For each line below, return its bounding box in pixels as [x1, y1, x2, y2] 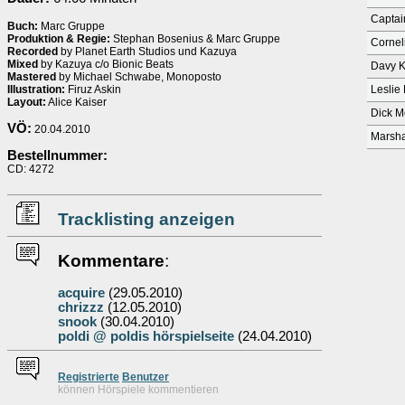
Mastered [7, 71, 56, 83]
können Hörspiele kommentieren [58, 383, 219, 396]
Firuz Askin [65, 83, 121, 96]
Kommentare [58, 251, 165, 270]
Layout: [7, 96, 46, 108]
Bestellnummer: [7, 148, 108, 163]
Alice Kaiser [46, 96, 107, 108]
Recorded [7, 45, 58, 58]
